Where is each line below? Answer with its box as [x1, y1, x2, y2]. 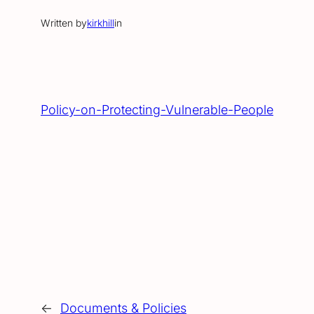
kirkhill [87, 17, 114, 29]
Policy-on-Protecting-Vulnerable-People [41, 102, 273, 118]
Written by [41, 17, 87, 29]
